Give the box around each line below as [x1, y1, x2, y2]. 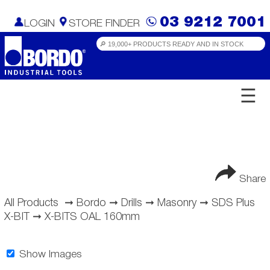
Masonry [157, 198, 196, 208]
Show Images [16, 250, 82, 260]
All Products [4, 198, 58, 208]
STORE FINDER [69, 19, 140, 28]
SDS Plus [211, 198, 255, 208]
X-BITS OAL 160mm [44, 212, 140, 222]
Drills [121, 198, 142, 208]
